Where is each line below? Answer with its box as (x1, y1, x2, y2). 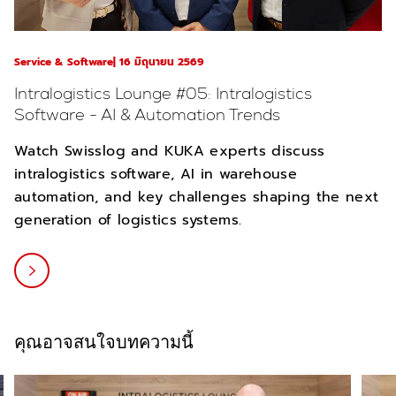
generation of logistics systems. (14, 209, 242, 231)
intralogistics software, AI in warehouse (14, 163, 298, 185)
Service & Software (14, 53, 113, 70)
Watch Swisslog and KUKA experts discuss (14, 140, 325, 162)
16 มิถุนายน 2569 (119, 53, 204, 70)
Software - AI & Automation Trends (14, 103, 280, 125)
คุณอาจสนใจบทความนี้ (14, 330, 194, 354)
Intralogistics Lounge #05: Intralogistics (14, 82, 312, 103)
